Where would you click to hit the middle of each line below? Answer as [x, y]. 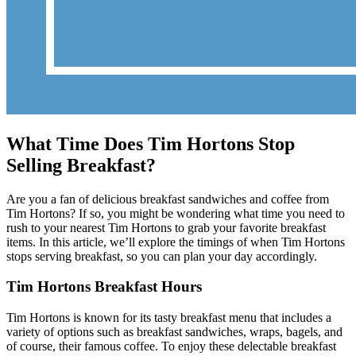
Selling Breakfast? [81, 165]
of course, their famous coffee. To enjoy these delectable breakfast [171, 346]
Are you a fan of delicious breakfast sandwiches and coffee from [168, 199]
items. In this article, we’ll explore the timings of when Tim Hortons [176, 242]
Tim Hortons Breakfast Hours [104, 287]
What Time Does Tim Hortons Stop [151, 143]
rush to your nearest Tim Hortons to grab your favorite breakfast [166, 227]
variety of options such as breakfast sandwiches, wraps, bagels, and [174, 332]
